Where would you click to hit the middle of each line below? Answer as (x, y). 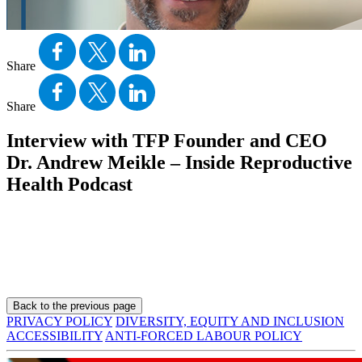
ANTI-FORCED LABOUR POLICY (204, 335)
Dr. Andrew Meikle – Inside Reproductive (179, 162)
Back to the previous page (74, 305)
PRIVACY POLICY (59, 321)
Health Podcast (69, 184)
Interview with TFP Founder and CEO (167, 140)
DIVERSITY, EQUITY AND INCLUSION (230, 321)
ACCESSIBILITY (55, 335)
